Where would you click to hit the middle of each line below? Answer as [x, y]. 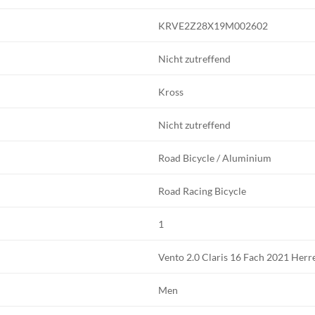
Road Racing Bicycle [202, 191]
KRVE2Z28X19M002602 [213, 25]
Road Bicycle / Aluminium [215, 157]
